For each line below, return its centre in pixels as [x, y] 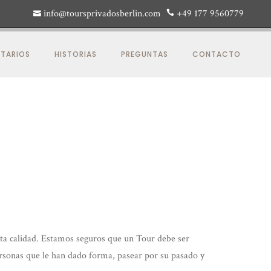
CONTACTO [217, 54]
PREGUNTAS [145, 54]
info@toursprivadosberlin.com [102, 14]
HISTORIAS [76, 54]
